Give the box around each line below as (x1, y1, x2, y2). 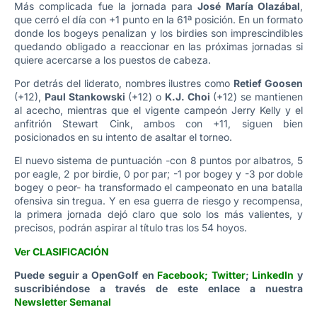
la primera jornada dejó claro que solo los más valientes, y (14, 208, 303, 221)
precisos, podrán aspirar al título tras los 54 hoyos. (14, 221, 247, 234)
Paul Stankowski (44, 90, 125, 103)
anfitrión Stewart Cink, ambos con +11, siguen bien (14, 117, 303, 129)
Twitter (211, 269, 246, 282)
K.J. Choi (164, 90, 210, 103)
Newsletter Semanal (14, 296, 111, 309)
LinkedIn (252, 269, 294, 282)
